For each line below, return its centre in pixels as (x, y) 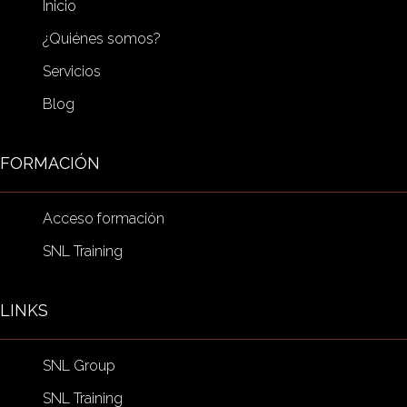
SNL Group (79, 366)
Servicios (72, 72)
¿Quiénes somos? (102, 39)
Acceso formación (104, 219)
